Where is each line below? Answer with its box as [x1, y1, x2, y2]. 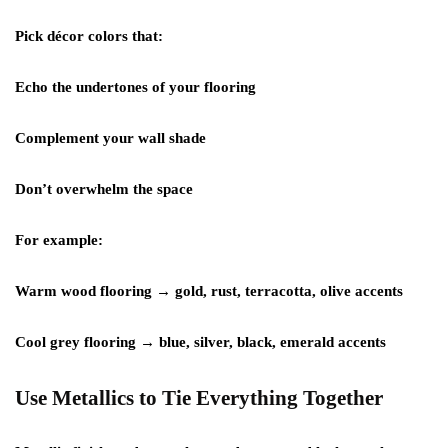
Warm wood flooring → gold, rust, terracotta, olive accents [15, 283, 403, 299]
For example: [15, 232, 103, 248]
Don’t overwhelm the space [15, 181, 193, 197]
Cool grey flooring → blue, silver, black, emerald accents [15, 334, 386, 350]
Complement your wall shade [15, 130, 206, 146]
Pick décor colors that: [15, 28, 163, 44]
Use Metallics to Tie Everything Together [15, 386, 383, 410]
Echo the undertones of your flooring [15, 79, 256, 95]
